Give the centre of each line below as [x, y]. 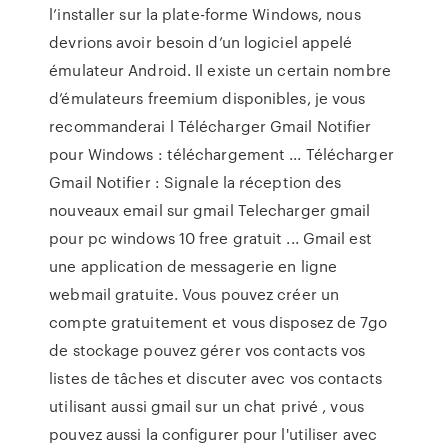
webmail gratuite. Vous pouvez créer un [194, 294]
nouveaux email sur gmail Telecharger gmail [210, 210]
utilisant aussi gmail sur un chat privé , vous [206, 406]
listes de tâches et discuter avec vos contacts [215, 378]
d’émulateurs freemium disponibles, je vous [207, 98]
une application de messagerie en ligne [193, 266]
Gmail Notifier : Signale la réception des [195, 182]
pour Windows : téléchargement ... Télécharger [221, 154]
